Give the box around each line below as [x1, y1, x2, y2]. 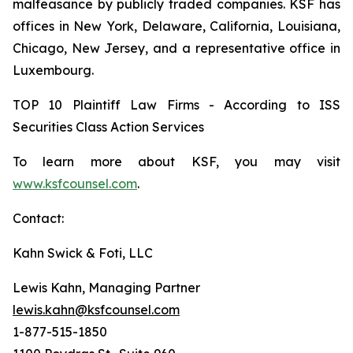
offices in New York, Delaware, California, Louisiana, [13, 18, 340, 34]
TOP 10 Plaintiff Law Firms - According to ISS [13, 97, 340, 113]
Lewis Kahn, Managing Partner [13, 280, 200, 295]
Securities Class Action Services [13, 119, 204, 135]
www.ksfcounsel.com [13, 176, 137, 191]
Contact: [13, 210, 64, 226]
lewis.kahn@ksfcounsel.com [13, 302, 180, 318]
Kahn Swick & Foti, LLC [13, 245, 153, 261]
